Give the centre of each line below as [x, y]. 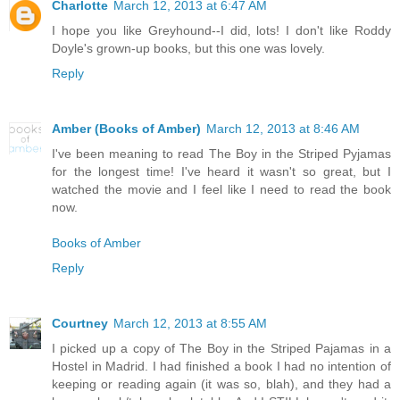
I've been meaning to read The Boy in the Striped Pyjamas [221, 154]
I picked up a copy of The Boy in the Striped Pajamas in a [221, 349]
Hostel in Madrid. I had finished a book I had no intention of [221, 367]
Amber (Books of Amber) [126, 129]
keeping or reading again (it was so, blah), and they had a [221, 384]
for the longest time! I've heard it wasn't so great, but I [221, 172]
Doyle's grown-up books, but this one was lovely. [188, 49]
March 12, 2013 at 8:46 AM [283, 129]
